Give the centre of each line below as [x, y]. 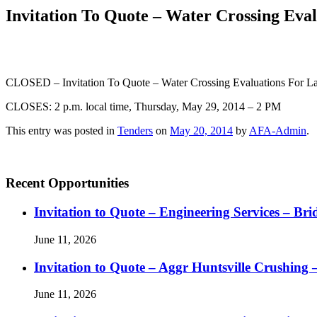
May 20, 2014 [201, 130]
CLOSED [28, 82]
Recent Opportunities [67, 183]
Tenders [135, 130]
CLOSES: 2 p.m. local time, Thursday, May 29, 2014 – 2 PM [143, 106]
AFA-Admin [278, 130]
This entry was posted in [62, 130]
